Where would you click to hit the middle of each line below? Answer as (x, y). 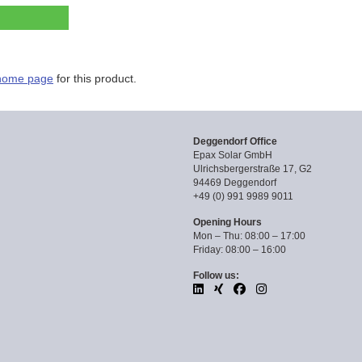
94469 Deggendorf (235, 183)
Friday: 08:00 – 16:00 (240, 250)
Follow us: (216, 276)
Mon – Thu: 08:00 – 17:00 (249, 236)
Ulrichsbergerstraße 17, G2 (253, 169)
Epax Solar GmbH (233, 155)
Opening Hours (227, 222)
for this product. (95, 78)
